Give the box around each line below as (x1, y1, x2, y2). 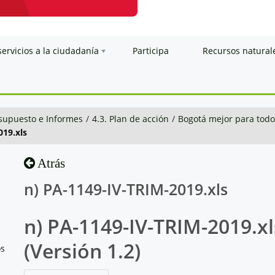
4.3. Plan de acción (92, 112, 169, 125)
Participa (133, 44, 169, 56)
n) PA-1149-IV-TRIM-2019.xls (23, 179, 228, 199)
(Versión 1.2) (23, 237, 141, 264)
